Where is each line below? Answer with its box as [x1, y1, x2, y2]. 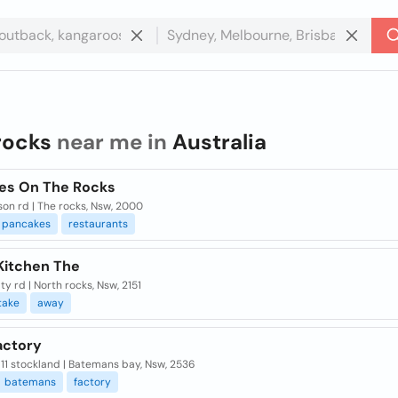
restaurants [68, 217, 128, 231]
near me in [51, 128, 172, 155]
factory [73, 375, 111, 389]
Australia [171, 128, 267, 155]
